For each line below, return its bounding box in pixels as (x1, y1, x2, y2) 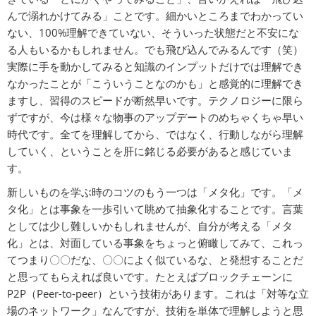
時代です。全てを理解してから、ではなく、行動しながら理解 (7, 127, 303, 142)
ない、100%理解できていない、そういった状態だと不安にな (7, 25, 299, 40)
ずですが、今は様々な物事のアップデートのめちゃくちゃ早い (7, 110, 303, 125)
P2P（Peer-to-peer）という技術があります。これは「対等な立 (7, 286, 309, 301)
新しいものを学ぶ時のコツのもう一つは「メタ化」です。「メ (7, 185, 303, 200)
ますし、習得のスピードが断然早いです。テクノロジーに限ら (7, 93, 303, 108)
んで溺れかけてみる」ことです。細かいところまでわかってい (7, 8, 303, 23)
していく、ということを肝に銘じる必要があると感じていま (7, 144, 293, 159)
